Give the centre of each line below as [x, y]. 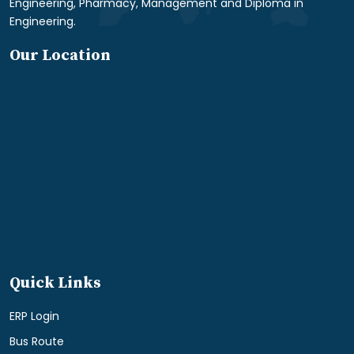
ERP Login [34, 316]
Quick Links [55, 284]
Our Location [60, 56]
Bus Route [37, 342]
